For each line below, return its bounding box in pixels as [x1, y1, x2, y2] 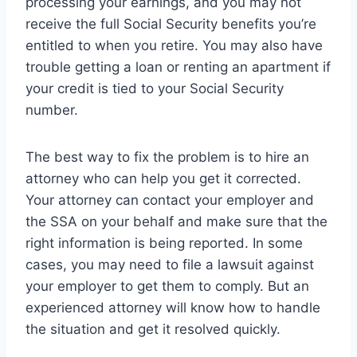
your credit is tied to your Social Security [25, 80, 284, 96]
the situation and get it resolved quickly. [25, 320, 280, 337]
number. [25, 101, 78, 118]
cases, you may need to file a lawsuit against [25, 256, 314, 273]
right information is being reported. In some [25, 234, 303, 251]
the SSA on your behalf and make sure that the [25, 213, 328, 229]
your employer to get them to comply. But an [25, 277, 309, 294]
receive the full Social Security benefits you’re [25, 15, 316, 32]
